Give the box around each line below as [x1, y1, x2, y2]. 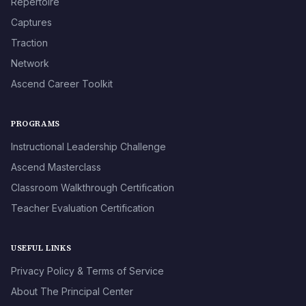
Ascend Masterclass [11, 161, 101, 173]
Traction [11, 37, 48, 49]
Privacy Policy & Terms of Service [11, 265, 164, 277]
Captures [11, 16, 52, 29]
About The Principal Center [11, 286, 133, 298]
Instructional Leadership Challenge [11, 141, 166, 153]
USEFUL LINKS [11, 242, 72, 254]
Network [11, 57, 49, 70]
